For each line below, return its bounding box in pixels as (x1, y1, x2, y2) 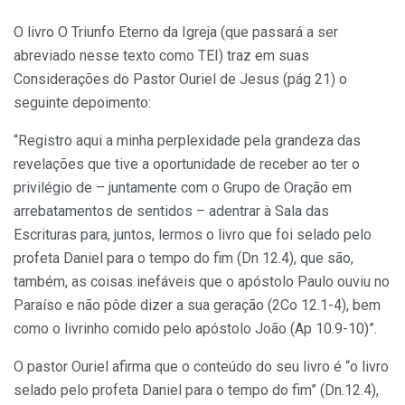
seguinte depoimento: (14, 93, 151, 111)
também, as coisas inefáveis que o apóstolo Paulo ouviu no (14, 272, 390, 290)
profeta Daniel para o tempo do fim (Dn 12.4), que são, (14, 249, 353, 267)
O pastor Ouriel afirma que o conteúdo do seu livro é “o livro (14, 357, 389, 375)
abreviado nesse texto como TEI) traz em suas (14, 46, 309, 64)
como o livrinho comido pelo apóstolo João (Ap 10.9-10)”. (14, 319, 377, 337)
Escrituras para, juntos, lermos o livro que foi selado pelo (14, 225, 372, 243)
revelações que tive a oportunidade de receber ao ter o (14, 155, 360, 173)
